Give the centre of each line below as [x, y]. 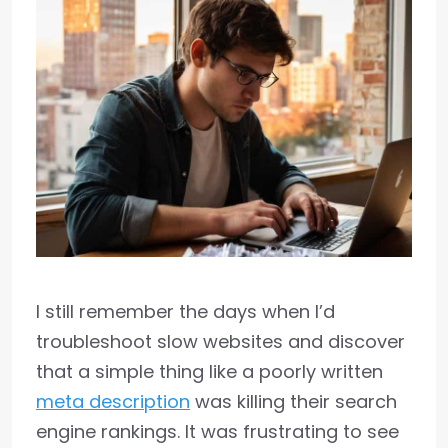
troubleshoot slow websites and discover [220, 342]
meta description [113, 402]
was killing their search [293, 402]
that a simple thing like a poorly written [209, 372]
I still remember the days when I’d [185, 312]
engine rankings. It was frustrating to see [217, 432]
